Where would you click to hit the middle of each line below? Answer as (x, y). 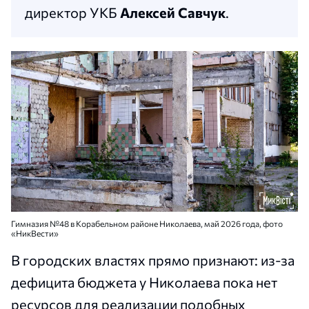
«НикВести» (35, 233)
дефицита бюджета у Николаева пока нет (144, 282)
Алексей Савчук (173, 12)
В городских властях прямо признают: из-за (153, 260)
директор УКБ (72, 12)
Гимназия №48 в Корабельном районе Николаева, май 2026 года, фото (147, 224)
